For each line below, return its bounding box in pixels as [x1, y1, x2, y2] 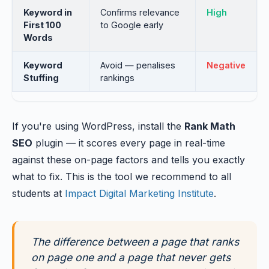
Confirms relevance [100, 7, 180, 17]
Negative [207, 60, 246, 70]
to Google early [100, 20, 163, 30]
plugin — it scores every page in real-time [32, 137, 225, 149]
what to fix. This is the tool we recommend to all [12, 171, 231, 183]
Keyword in [23, 7, 72, 17]
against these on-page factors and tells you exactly [12, 154, 245, 166]
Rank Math [184, 120, 235, 132]
